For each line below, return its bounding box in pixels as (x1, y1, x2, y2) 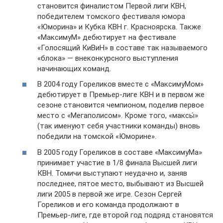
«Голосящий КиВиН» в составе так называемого (37, 43, 208, 52)
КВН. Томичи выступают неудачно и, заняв (37, 168, 187, 178)
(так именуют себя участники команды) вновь (37, 121, 200, 130)
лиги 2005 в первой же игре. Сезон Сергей (37, 189, 182, 199)
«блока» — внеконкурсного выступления (37, 53, 178, 63)
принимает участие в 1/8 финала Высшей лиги (37, 158, 197, 167)
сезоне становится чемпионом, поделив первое (37, 101, 204, 110)
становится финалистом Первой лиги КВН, (37, 1, 186, 10)
